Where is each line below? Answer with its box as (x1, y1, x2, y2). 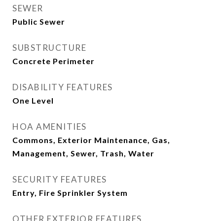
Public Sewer (12, 17, 65, 26)
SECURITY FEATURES (12, 174, 107, 184)
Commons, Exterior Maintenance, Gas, (12, 135, 170, 145)
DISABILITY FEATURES (12, 82, 113, 92)
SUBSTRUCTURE (12, 42, 86, 53)
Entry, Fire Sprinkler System (12, 188, 128, 197)
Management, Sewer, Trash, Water (12, 148, 154, 158)
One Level (12, 96, 54, 105)
